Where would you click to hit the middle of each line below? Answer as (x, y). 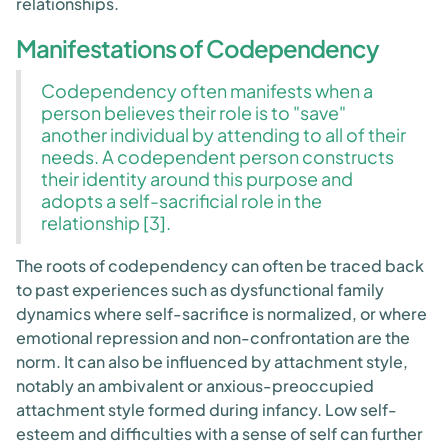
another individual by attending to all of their (223, 134)
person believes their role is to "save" (193, 112)
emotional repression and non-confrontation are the (213, 337)
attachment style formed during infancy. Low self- (206, 409)
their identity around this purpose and (197, 178)
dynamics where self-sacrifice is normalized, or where (221, 313)
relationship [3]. (106, 222)
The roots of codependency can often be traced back (220, 265)
